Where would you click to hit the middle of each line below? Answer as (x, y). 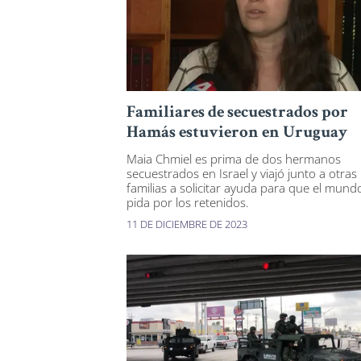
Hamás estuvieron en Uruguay (237, 134)
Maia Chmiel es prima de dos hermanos (234, 159)
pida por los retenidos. (188, 203)
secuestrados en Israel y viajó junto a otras (242, 174)
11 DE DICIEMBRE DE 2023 (187, 224)
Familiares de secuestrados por (237, 114)
